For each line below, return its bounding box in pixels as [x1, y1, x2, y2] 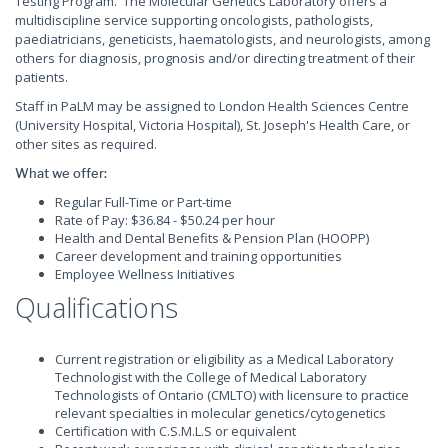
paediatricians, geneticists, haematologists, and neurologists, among [15, 30, 430, 48]
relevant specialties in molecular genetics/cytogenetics [55, 404, 386, 422]
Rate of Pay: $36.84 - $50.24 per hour [55, 211, 275, 229]
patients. [15, 68, 68, 86]
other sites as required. [15, 135, 157, 153]
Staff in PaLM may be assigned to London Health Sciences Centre [15, 97, 409, 115]
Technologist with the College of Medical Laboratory [55, 368, 367, 386]
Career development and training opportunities [55, 247, 342, 265]
